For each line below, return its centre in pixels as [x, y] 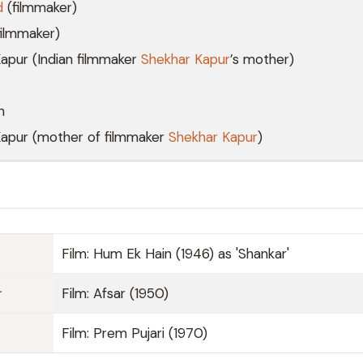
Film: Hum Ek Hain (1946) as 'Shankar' [175, 254]
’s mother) [262, 59]
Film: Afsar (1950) [115, 293]
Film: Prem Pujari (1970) [135, 333]
